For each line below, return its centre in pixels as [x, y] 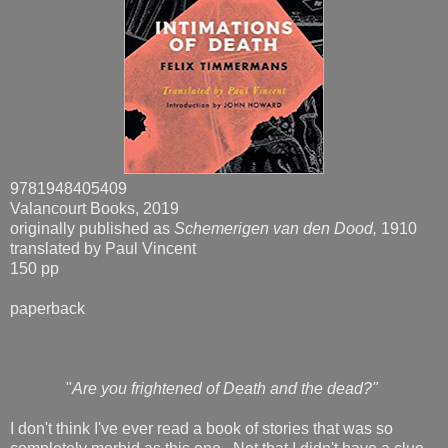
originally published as [92, 228]
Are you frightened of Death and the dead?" [227, 388]
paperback [47, 308]
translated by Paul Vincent [103, 248]
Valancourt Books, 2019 [94, 208]
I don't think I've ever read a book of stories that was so [201, 428]
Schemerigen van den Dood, [277, 228]
